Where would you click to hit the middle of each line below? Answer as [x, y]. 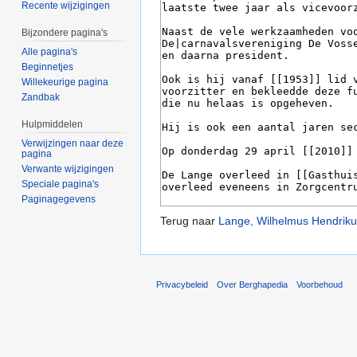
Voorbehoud [320, 284]
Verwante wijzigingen [68, 169]
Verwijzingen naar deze [73, 143]
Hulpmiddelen [53, 125]
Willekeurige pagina [65, 82]
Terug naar [189, 221]
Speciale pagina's [61, 184]
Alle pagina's [50, 52]
